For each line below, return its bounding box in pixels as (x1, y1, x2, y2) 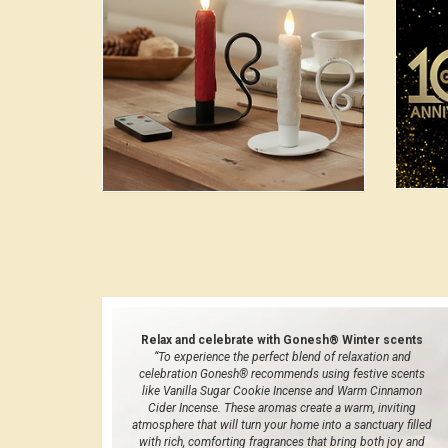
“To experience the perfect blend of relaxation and (153, 349, 411, 364)
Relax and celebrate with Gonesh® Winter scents (141, 332, 423, 347)
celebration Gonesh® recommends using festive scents (139, 366, 425, 381)
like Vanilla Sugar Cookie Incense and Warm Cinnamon (142, 383, 422, 398)
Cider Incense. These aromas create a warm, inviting (148, 400, 416, 415)
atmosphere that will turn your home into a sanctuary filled (132, 417, 432, 432)
